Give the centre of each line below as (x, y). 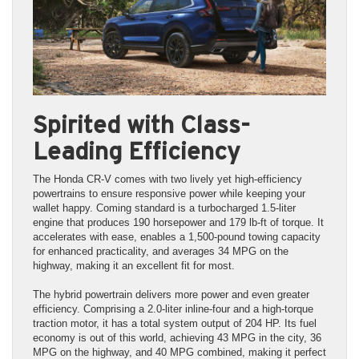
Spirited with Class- (141, 124)
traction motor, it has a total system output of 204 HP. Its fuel (175, 323)
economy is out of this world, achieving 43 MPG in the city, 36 (177, 337)
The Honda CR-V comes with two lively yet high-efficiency (167, 179)
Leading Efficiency (137, 151)
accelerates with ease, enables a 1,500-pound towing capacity (177, 236)
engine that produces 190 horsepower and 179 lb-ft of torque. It (178, 222)
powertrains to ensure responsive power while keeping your (169, 193)
